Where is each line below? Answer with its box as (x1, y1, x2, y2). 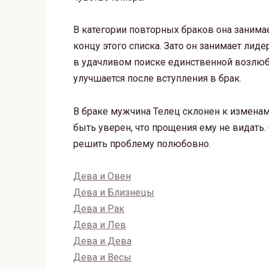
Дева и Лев (73, 219, 126, 231)
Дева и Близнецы (73, 186, 154, 198)
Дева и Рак (73, 202, 124, 214)
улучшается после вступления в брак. (73, 73, 241, 85)
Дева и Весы (73, 251, 131, 263)
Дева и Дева (73, 235, 131, 247)
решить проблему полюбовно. (73, 138, 211, 150)
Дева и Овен (73, 170, 131, 182)
